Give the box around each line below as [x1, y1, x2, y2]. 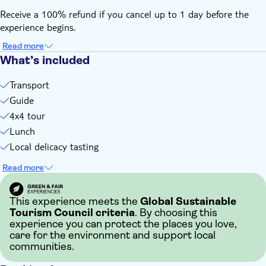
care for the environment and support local [9, 229, 216, 242]
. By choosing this [135, 207, 217, 219]
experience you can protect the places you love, [9, 218, 237, 230]
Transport [9, 78, 49, 91]
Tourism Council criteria [9, 207, 135, 219]
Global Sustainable [140, 195, 236, 208]
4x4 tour [9, 109, 45, 122]
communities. [9, 240, 74, 253]
